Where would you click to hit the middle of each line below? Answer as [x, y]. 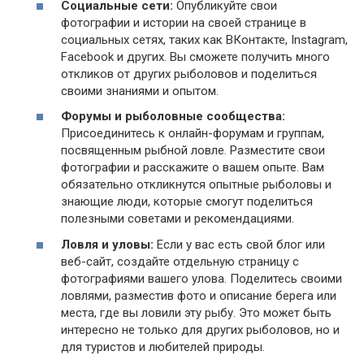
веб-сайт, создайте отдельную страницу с [180, 261]
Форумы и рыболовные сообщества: [173, 117]
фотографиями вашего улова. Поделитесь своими [201, 278]
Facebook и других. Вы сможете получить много [195, 56]
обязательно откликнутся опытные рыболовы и [196, 185]
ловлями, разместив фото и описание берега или [199, 295]
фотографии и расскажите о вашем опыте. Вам [193, 168]
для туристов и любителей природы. [163, 347]
